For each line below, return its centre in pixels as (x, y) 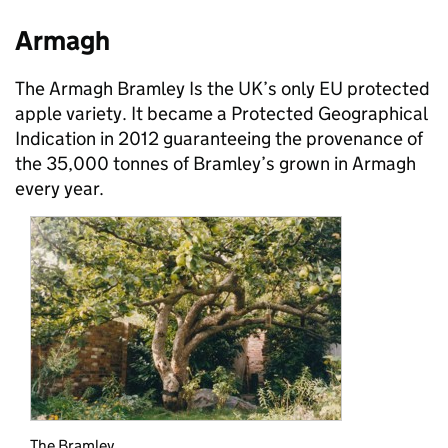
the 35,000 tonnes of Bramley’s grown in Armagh (215, 164)
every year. (59, 189)
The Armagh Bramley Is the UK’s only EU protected (222, 89)
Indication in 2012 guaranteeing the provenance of (219, 139)
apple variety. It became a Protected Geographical (221, 114)
